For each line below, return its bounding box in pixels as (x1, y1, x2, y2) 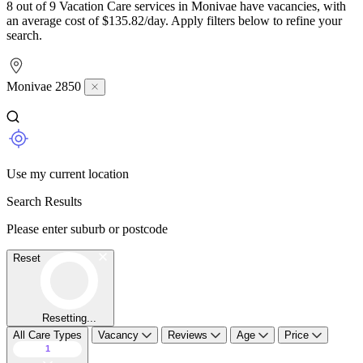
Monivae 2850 (6, 79, 84, 93)
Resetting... (42, 311, 96, 324)
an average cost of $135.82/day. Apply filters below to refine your (6, 13, 342, 28)
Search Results (6, 194, 82, 208)
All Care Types (13, 328, 82, 341)
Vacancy (98, 328, 142, 341)
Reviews (168, 328, 211, 341)
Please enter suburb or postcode (6, 221, 168, 236)
